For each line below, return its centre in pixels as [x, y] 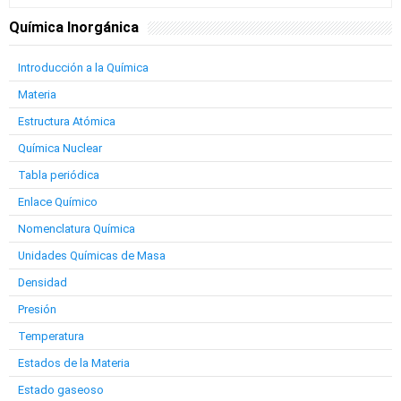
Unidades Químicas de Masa [92, 256]
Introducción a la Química [83, 68]
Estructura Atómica [67, 121]
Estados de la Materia [74, 363]
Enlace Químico [58, 202]
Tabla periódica [59, 175]
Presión [37, 309]
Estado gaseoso [61, 390]
